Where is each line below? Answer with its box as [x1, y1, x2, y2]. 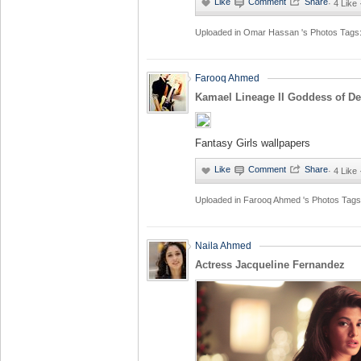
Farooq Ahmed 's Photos [243, 195, 342, 205]
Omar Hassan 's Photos [243, 27, 340, 37]
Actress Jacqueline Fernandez [195, 259, 345, 271]
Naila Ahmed [195, 240, 251, 251]
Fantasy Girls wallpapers [195, 137, 310, 149]
